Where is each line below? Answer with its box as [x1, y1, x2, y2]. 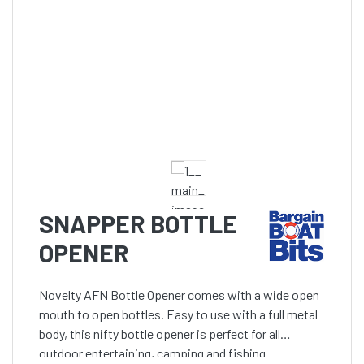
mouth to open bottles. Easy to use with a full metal [39, 306, 318, 323]
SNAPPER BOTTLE [39, 209, 237, 238]
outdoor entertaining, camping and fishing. [39, 345, 269, 362]
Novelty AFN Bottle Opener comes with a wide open [39, 287, 319, 303]
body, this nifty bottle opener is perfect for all [39, 326, 280, 342]
